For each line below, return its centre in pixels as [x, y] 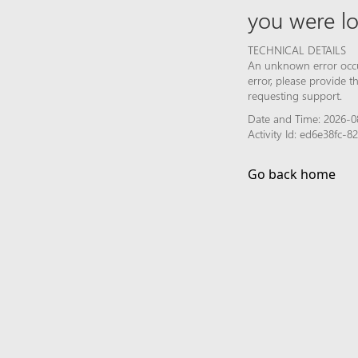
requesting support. [295, 95]
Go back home [292, 174]
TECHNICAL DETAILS [297, 50]
